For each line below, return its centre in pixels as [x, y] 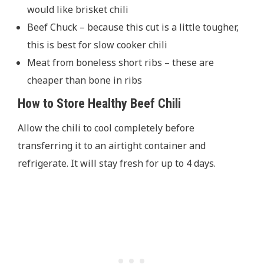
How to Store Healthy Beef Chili [99, 104]
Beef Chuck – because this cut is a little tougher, [133, 27]
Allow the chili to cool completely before [106, 128]
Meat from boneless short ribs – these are [121, 63]
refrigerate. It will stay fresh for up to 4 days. [118, 163]
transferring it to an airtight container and [112, 145]
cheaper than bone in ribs [85, 80]
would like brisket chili [78, 10]
